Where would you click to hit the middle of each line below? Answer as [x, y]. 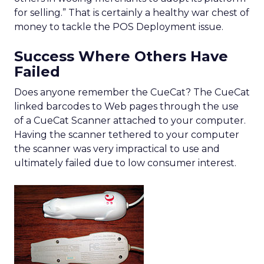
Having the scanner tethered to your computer [127, 135]
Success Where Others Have [121, 56]
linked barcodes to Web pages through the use [126, 106]
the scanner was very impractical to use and [117, 149]
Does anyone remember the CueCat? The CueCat [132, 92]
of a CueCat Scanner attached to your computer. [130, 121]
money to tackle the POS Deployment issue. [119, 27]
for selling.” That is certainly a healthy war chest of [132, 13]
